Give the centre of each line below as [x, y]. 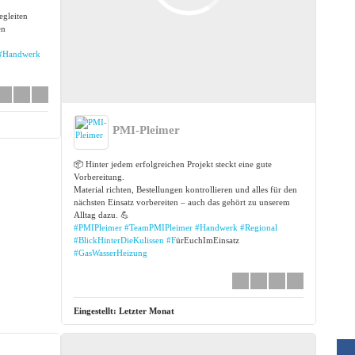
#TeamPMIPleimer [159, 227]
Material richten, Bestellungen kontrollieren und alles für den [186, 189]
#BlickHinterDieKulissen [119, 240]
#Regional [259, 227]
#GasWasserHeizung [111, 252]
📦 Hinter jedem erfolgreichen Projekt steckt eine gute [173, 164]
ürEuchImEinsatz [208, 240]
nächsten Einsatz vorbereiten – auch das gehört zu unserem [182, 202]
